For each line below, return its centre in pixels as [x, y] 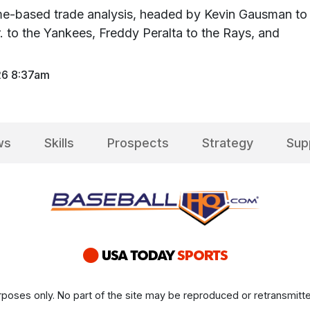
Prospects [138, 143]
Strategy [227, 143]
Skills [59, 143]
